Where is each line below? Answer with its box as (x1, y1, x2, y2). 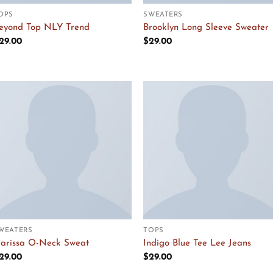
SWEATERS (143, 11, 183, 18)
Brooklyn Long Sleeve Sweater (143, 23, 269, 33)
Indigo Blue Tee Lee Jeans (143, 239, 252, 249)
